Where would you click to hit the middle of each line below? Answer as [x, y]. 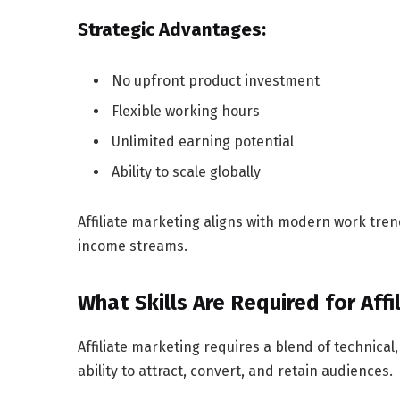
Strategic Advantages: [172, 30]
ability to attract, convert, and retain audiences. [235, 371]
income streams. [133, 246]
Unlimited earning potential [203, 142]
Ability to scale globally [186, 172]
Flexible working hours [186, 112]
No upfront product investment [216, 81]
